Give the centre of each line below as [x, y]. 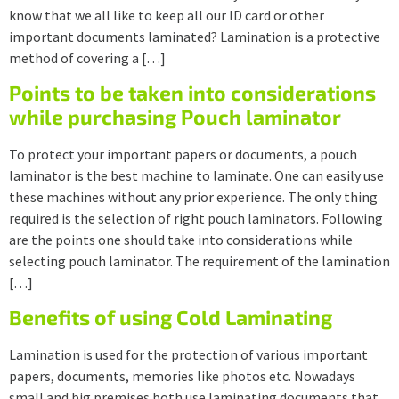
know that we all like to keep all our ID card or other [167, 15]
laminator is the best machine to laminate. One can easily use [196, 175]
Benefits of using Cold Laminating [171, 318]
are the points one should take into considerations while [181, 239]
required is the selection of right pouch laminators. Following [196, 218]
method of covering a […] [87, 57]
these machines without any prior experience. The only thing [193, 196]
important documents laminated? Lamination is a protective [195, 36]
